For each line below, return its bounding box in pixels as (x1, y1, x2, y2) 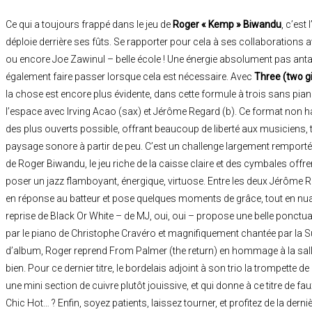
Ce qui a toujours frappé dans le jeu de (6, 18, 173, 30)
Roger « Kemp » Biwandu (173, 18, 281, 30)
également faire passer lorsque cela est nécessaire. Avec (6, 70, 254, 82)
